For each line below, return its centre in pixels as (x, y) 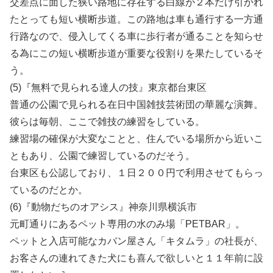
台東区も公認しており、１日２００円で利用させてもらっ (136, 172)
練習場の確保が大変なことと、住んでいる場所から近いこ (136, 138)
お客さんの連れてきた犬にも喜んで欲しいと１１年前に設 (136, 258)
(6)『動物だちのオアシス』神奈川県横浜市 (103, 207)
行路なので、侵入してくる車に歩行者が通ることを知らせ (136, 36)
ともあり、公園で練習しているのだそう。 (102, 155)
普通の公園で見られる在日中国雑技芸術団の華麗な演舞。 (136, 104)
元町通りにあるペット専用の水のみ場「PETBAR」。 (127, 224)
